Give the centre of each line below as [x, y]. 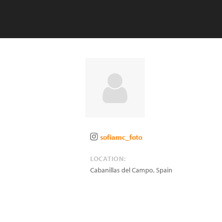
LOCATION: [108, 159]
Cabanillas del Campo [122, 170]
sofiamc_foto [121, 137]
